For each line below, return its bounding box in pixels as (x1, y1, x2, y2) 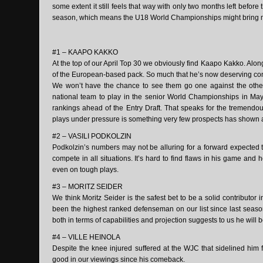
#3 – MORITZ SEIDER (52, 183, 123, 191)
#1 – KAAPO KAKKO (52, 48, 118, 56)
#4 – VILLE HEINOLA (52, 233, 120, 242)
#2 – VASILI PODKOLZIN (52, 131, 131, 140)
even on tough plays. (52, 165, 119, 174)
